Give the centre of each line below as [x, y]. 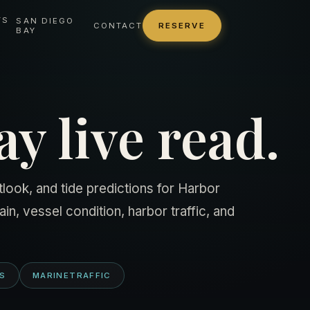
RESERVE [182, 26]
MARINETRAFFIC [72, 275]
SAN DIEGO [45, 21]
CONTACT [118, 26]
